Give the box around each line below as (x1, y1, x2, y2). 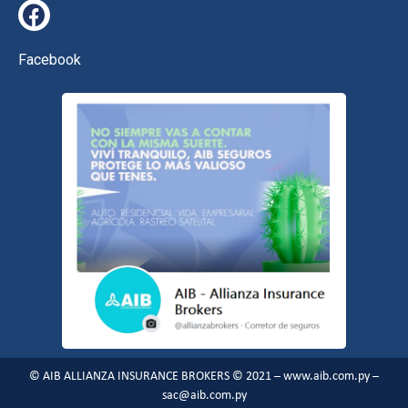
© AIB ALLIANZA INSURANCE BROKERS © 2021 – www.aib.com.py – (29, 369, 379, 383)
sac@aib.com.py (161, 388, 247, 403)
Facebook (18, 50, 81, 68)
